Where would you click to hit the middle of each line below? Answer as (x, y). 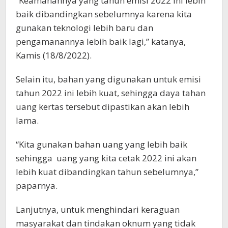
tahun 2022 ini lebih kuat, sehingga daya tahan (111, 93)
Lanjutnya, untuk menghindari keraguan (98, 209)
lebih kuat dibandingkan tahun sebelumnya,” (107, 172)
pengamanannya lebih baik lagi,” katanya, (101, 41)
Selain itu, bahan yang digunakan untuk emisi (108, 79)
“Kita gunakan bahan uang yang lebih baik (102, 144)
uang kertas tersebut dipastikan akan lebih (103, 106)
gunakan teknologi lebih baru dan (84, 27)
